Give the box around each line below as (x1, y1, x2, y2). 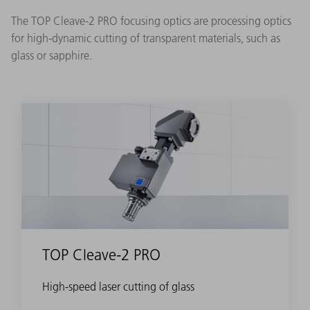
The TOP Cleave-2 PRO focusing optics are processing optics (11, 13, 291, 28)
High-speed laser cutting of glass (42, 279, 194, 293)
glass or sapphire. (11, 48, 92, 62)
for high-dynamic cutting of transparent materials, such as (11, 30, 280, 45)
